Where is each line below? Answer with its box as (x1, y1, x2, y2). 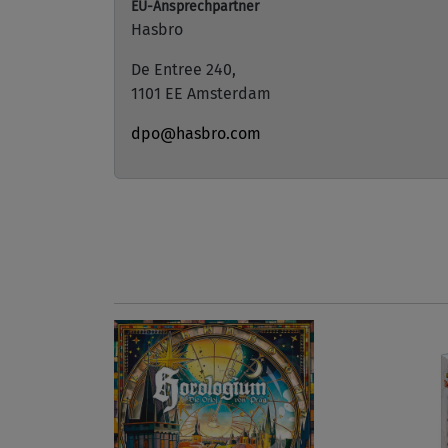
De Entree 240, (131, 60, 236, 79)
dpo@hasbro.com (131, 124, 261, 143)
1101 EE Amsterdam (131, 84, 271, 103)
